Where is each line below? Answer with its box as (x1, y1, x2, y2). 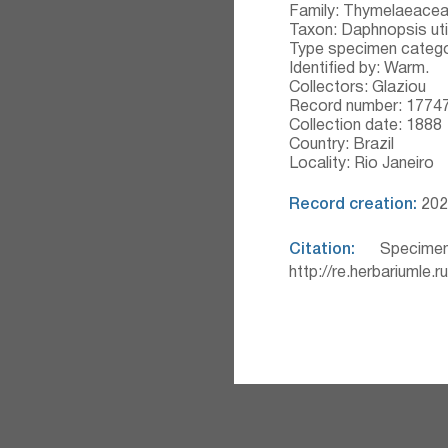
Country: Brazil (288, 138, 394, 152)
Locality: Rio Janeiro (288, 157, 434, 171)
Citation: (288, 243, 355, 257)
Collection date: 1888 (288, 119, 442, 133)
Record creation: (288, 198, 417, 212)
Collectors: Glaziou (288, 81, 426, 95)
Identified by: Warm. (288, 62, 429, 76)
